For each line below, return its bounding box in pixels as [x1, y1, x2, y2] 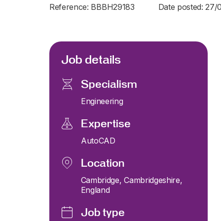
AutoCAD [81, 136, 115, 146]
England [80, 185, 110, 195]
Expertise [81, 118, 131, 130]
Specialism [81, 78, 137, 90]
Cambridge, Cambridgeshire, [80, 175, 183, 185]
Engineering [81, 96, 123, 106]
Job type [81, 207, 125, 219]
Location [80, 157, 124, 169]
